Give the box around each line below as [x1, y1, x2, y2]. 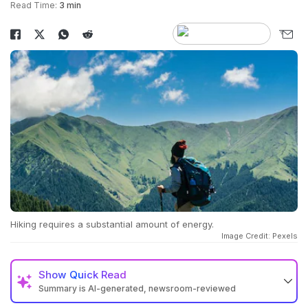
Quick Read [69, 268, 126, 282]
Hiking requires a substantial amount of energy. [10, 219, 214, 230]
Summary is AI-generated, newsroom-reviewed [38, 283, 236, 294]
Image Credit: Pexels [221, 231, 298, 241]
